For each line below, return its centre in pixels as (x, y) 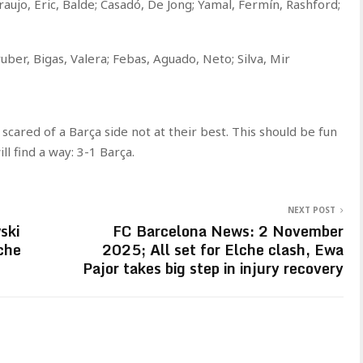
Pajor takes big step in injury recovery (213, 268)
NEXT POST (312, 210)
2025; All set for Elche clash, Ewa (223, 250)
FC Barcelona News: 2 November (228, 231)
